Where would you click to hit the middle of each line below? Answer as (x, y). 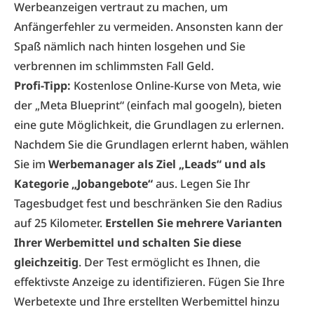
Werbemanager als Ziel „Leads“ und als (157, 164)
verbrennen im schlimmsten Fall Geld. (115, 66)
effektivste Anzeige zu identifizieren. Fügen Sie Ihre (149, 282)
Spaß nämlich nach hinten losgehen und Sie (130, 46)
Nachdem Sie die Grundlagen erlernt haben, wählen (151, 144)
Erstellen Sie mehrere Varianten (192, 223)
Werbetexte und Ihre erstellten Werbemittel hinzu (147, 301)
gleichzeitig (46, 262)
